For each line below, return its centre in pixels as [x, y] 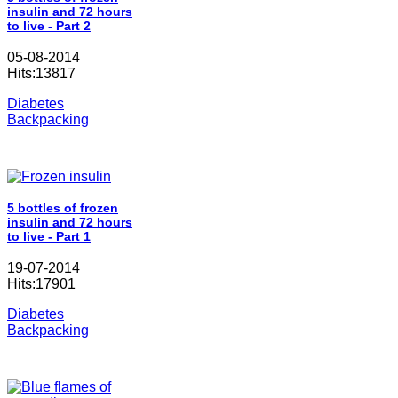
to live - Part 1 [49, 237]
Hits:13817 [41, 73]
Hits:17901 [41, 283]
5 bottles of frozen [63, 208]
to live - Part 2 [49, 25]
